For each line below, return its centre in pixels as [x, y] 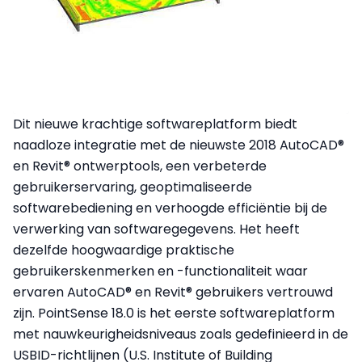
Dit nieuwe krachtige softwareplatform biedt [155, 124]
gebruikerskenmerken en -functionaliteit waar [160, 271]
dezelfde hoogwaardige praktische [124, 250]
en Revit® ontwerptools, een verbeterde [140, 166]
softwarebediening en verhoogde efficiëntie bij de [170, 208]
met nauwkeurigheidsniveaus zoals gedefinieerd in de [181, 335]
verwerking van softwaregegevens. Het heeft [156, 229]
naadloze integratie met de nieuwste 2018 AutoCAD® [179, 145]
